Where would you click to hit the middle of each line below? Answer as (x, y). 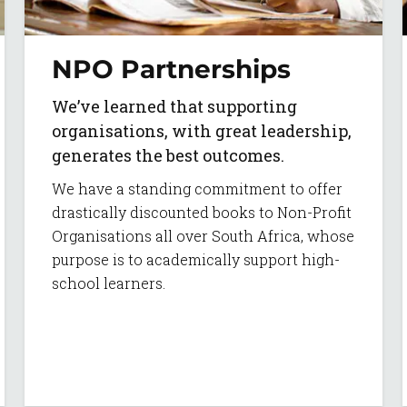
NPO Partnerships (171, 69)
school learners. (109, 283)
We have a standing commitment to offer (197, 189)
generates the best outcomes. (168, 156)
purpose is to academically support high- (196, 260)
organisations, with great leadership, (202, 131)
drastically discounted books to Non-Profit (202, 213)
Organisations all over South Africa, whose (203, 236)
